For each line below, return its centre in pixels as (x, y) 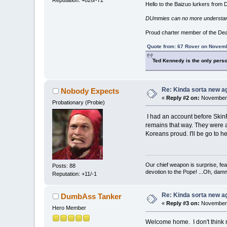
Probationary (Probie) (79, 102)
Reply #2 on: (183, 98)
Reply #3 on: (183, 203)
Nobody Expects (90, 91)
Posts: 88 (64, 165)
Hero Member (69, 208)
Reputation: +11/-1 (75, 174)
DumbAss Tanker (91, 197)
